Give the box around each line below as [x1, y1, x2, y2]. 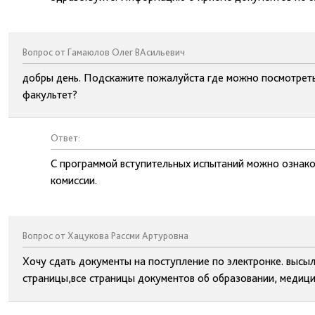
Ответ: [51, 132, 80, 143]
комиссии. [51, 174, 97, 187]
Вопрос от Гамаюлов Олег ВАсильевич [22, 46, 185, 58]
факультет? [22, 88, 77, 101]
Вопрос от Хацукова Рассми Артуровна [22, 230, 188, 241]
